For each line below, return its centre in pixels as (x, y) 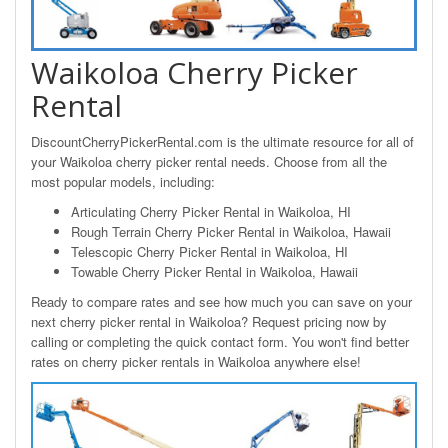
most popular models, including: (123, 181)
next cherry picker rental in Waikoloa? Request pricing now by (209, 321)
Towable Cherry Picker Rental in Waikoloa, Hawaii (214, 271)
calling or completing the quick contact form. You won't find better (220, 341)
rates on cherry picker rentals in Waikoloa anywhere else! (196, 361)
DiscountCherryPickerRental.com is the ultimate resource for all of (222, 141)
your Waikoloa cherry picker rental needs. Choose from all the (209, 161)
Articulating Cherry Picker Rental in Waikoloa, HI (211, 211)
